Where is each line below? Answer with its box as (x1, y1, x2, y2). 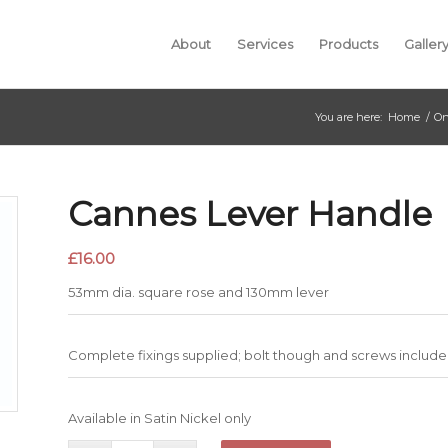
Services (237, 36, 293, 52)
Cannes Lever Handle (68, 193, 433, 235)
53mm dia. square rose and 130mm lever (68, 284, 330, 301)
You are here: (315, 110, 382, 124)
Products (319, 36, 378, 52)
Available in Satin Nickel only (68, 410, 252, 427)
